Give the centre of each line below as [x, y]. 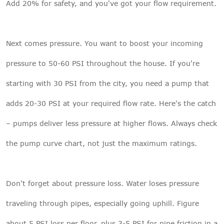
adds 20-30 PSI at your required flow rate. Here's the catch [111, 103]
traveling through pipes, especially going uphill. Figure [102, 203]
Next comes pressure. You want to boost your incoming [104, 43]
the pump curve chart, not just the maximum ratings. [101, 143]
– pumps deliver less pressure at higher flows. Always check [111, 123]
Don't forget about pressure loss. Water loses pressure [102, 183]
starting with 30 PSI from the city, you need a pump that [107, 83]
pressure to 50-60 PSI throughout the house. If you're [103, 63]
